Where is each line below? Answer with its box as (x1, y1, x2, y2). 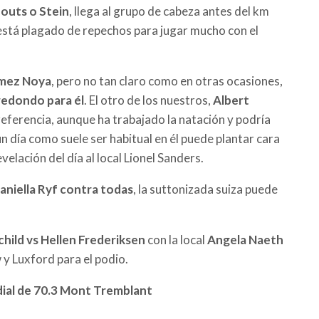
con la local (145, 231, 205, 247)
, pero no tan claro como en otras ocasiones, (51, 73, 283, 88)
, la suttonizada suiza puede (133, 181, 278, 197)
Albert (213, 92, 249, 108)
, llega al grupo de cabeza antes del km (69, 3, 269, 19)
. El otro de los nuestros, (84, 92, 213, 108)
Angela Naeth (205, 231, 283, 247)
